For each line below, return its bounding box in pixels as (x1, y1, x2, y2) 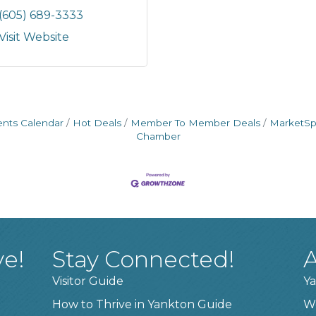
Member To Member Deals (130, 117, 260, 128)
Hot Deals (73, 117, 121, 128)
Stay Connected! (52, 245, 236, 274)
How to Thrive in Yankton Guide (52, 298, 233, 312)
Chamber (135, 130, 181, 142)
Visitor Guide (52, 274, 124, 288)
